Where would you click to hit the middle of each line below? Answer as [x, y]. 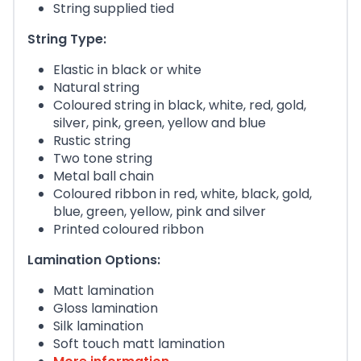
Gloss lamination [106, 309]
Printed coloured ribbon [129, 230]
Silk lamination [98, 326]
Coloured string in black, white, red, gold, [180, 106]
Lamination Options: [94, 260]
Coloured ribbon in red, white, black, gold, [183, 194]
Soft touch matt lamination [139, 344]
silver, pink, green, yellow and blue [160, 123]
